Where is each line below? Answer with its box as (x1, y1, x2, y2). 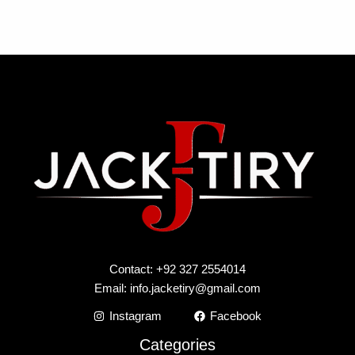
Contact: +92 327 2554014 (109, 262, 246, 276)
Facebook (210, 309, 262, 323)
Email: (94, 281, 130, 295)
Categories (139, 335, 216, 353)
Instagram (109, 309, 162, 323)
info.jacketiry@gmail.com (130, 281, 261, 295)
